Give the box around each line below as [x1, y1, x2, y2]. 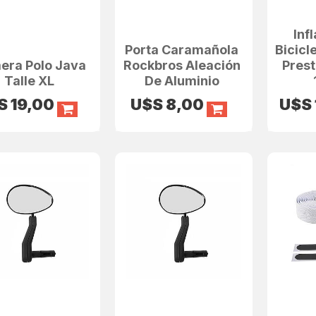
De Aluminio [144, 73, 219, 88]
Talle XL [4, 73, 55, 88]
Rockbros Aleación [123, 57, 241, 73]
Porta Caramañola [125, 42, 239, 57]
